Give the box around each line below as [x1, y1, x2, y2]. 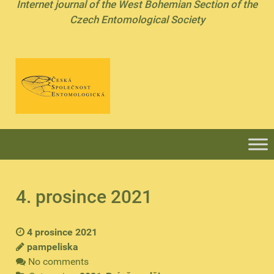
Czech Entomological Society [69, 13, 205, 26]
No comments [28, 256, 89, 267]
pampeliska [27, 241, 78, 253]
